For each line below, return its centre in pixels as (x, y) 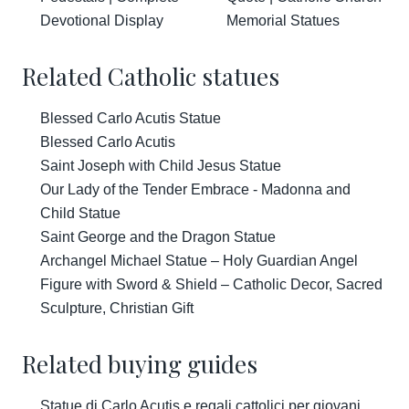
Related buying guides (140, 364)
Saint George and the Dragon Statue (158, 237)
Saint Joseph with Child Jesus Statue (161, 166)
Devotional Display (102, 21)
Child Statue (80, 213)
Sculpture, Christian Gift (117, 308)
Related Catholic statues (151, 76)
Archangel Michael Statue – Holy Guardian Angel (199, 261)
